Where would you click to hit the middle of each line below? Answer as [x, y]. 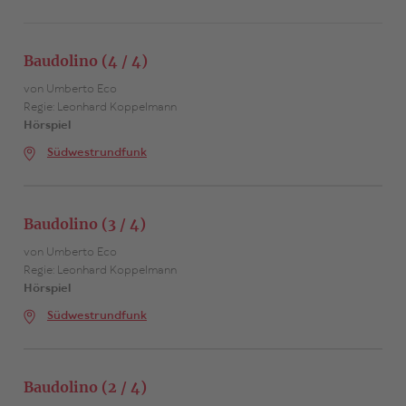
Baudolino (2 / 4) [85, 387]
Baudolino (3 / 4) [84, 224]
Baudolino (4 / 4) [85, 61]
